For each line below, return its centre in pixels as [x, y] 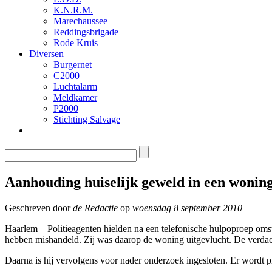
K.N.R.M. [73, 10]
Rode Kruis [76, 42]
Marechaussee [80, 21]
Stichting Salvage [87, 119]
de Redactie [95, 208]
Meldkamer [75, 97]
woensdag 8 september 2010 [187, 208]
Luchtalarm [75, 86]
